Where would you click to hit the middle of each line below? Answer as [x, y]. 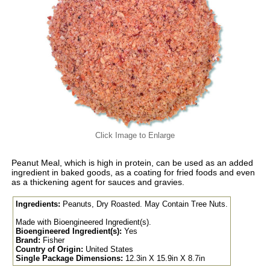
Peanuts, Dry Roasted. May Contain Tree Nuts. [144, 204]
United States [108, 250]
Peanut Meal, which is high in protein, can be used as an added [132, 163]
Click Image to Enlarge [135, 136]
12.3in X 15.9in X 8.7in [164, 259]
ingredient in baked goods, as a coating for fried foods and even [133, 173]
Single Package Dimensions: [69, 259]
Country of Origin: [49, 250]
